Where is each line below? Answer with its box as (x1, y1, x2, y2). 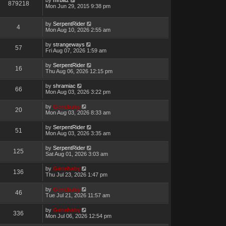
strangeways (52, 41, 85, 47)
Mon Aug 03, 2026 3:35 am (45, 130, 110, 136)
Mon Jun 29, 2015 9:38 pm (45, 3, 110, 9)
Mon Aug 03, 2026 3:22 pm (45, 88, 110, 95)
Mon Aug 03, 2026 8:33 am (45, 109, 110, 116)
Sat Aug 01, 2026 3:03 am (45, 150, 108, 157)
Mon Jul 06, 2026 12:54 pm (45, 212, 111, 219)
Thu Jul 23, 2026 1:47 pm (45, 171, 107, 178)
